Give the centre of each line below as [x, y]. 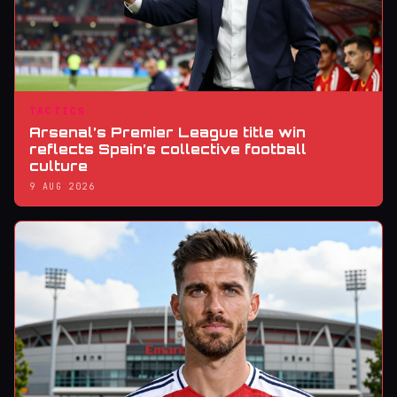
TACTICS [58, 110]
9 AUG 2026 [62, 186]
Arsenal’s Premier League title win [167, 132]
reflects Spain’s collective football [168, 149]
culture [58, 166]
